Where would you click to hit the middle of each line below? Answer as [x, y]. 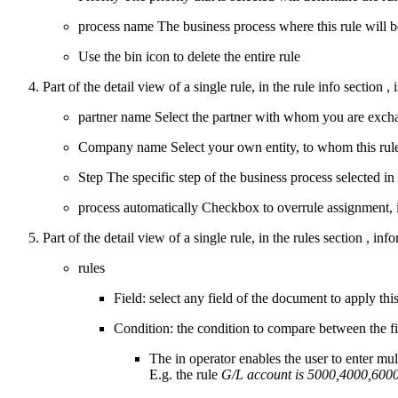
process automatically [138, 207]
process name [116, 26]
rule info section [338, 86]
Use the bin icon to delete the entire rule [189, 56]
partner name [115, 116]
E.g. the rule [183, 374]
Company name [123, 147]
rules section [328, 237]
